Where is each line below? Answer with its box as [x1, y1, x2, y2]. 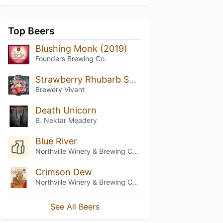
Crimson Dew [35, 166, 92, 177]
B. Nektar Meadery [35, 115, 97, 124]
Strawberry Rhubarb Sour [128, 74, 136, 85]
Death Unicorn [35, 105, 97, 115]
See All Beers [50, 202, 100, 212]
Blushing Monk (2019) [35, 43, 127, 54]
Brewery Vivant [35, 85, 85, 94]
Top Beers [8, 25, 55, 37]
